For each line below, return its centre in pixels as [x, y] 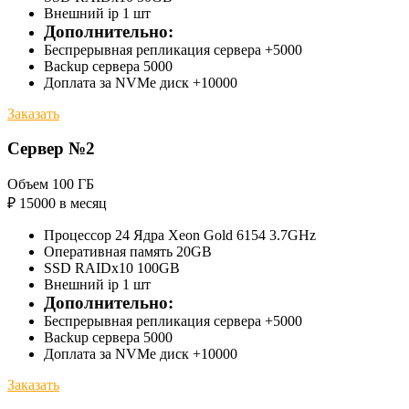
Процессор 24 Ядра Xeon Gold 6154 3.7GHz [180, 236]
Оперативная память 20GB [128, 252]
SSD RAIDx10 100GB [112, 268]
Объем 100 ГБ [51, 184]
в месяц [83, 204]
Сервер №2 [51, 149]
